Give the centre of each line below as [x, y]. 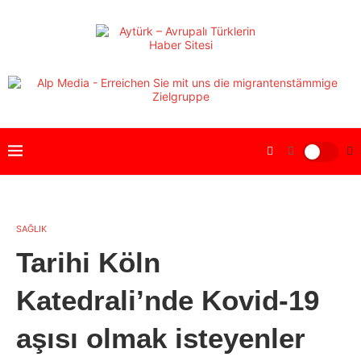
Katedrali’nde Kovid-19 [168, 300]
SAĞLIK [31, 229]
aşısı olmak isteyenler [161, 338]
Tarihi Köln [88, 262]
